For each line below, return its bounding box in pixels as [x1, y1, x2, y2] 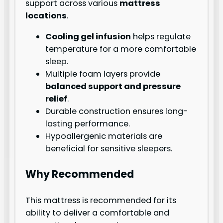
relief [45, 93, 68, 105]
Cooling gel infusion [45, 30, 131, 42]
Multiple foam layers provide [45, 68, 161, 80]
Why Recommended [25, 167, 134, 182]
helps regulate [131, 30, 191, 42]
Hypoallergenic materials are [45, 130, 163, 142]
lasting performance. [45, 117, 130, 129]
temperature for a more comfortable [45, 43, 197, 55]
